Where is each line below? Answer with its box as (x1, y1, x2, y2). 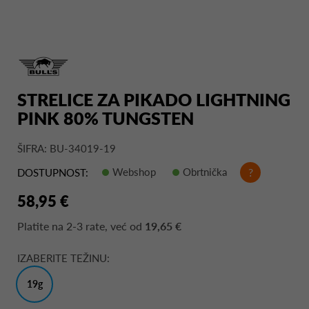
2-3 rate (66, 219, 105, 232)
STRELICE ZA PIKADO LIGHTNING (17, 88, 290, 110)
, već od (105, 219, 145, 232)
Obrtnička (183, 165, 227, 178)
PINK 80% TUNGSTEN (17, 107, 194, 128)
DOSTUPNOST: (17, 166, 88, 179)
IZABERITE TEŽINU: (17, 251, 110, 264)
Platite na (17, 219, 66, 232)
